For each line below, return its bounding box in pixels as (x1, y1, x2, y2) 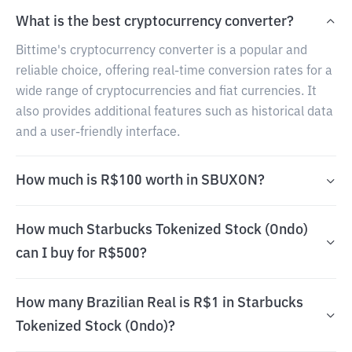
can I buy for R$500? (16, 247, 147, 261)
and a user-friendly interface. (16, 126, 180, 139)
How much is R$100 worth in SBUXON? (16, 174, 265, 188)
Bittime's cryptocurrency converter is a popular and (16, 45, 307, 57)
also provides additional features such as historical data (16, 106, 333, 119)
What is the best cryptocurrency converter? (16, 15, 294, 29)
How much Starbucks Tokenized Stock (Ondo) (16, 223, 308, 237)
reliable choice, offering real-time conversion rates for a (16, 65, 332, 78)
